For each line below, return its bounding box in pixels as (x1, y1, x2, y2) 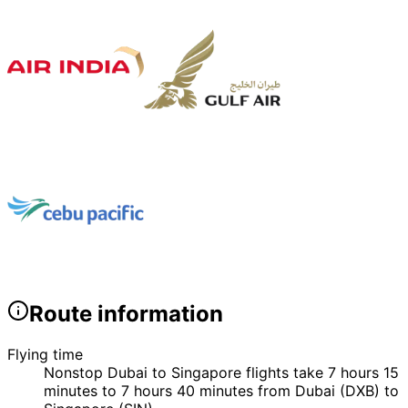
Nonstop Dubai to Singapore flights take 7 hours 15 (44, 362, 399, 382)
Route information (29, 301, 223, 328)
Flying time (7, 344, 83, 363)
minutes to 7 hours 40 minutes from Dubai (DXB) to (44, 381, 399, 400)
